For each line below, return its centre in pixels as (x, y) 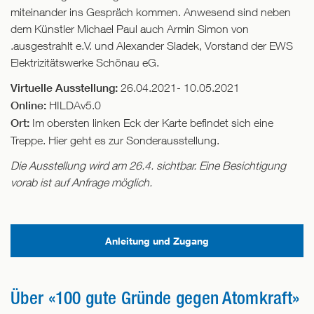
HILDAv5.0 (74, 105)
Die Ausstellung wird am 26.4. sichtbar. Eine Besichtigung (148, 166)
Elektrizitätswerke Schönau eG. (85, 63)
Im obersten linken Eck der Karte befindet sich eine (151, 123)
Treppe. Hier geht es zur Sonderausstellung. (116, 141)
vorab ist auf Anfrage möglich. (81, 183)
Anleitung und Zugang (157, 241)
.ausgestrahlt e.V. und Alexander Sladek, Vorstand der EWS (152, 46)
